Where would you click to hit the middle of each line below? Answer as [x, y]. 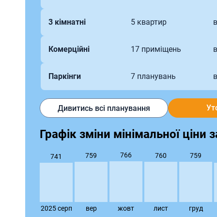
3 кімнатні [67, 22]
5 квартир [149, 22]
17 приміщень [156, 49]
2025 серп [56, 208]
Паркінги [65, 76]
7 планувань [154, 76]
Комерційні [69, 49]
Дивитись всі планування [104, 108]
